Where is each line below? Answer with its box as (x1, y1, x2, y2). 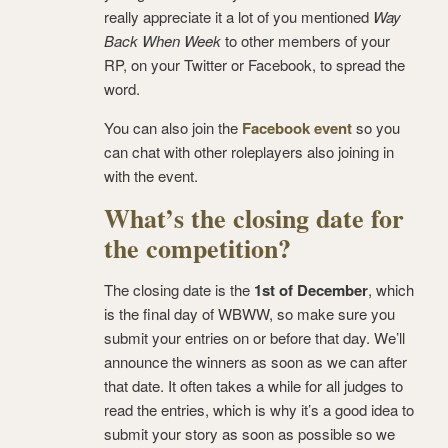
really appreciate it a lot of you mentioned (104, 5, 373, 27)
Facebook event (242, 116, 352, 139)
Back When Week (104, 29, 221, 51)
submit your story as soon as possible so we (104, 422, 395, 444)
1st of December (254, 278, 368, 301)
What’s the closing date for (104, 198, 404, 237)
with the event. (104, 164, 198, 186)
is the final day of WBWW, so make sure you (104, 302, 395, 324)
